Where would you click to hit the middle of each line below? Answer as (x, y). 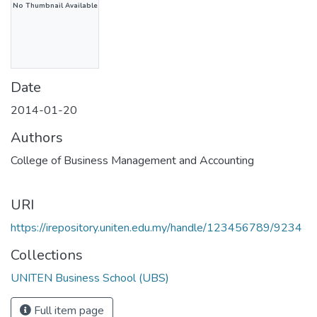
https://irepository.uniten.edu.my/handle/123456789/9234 (156, 227)
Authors (37, 137)
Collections (47, 255)
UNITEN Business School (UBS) (90, 278)
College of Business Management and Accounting (132, 160)
